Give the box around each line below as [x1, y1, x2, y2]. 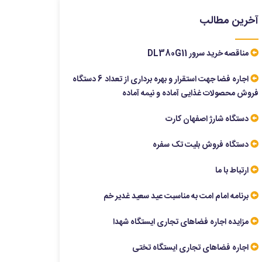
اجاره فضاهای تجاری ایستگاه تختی [132, 241, 249, 255]
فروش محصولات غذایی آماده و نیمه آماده [122, 87, 258, 101]
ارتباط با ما [215, 164, 249, 178]
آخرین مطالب [199, 12, 258, 30]
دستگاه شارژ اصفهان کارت [166, 112, 249, 126]
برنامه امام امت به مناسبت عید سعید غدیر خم [104, 189, 249, 204]
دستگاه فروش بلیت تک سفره [153, 138, 249, 152]
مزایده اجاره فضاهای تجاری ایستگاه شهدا [113, 215, 249, 229]
